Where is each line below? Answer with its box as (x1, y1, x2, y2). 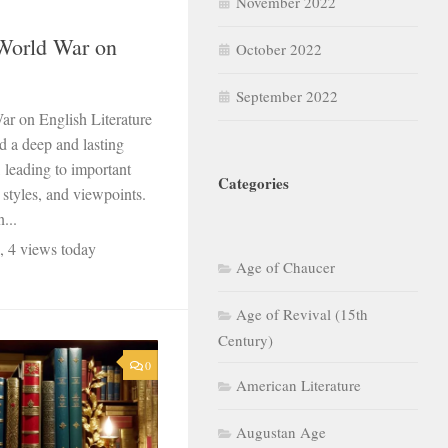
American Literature (236, 374, 361, 395)
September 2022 (236, 85, 338, 106)
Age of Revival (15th (236, 303, 368, 324)
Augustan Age (236, 421, 326, 442)
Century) (218, 329, 273, 350)
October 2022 (236, 38, 322, 59)
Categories (218, 171, 289, 194)
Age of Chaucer (236, 256, 335, 277)
